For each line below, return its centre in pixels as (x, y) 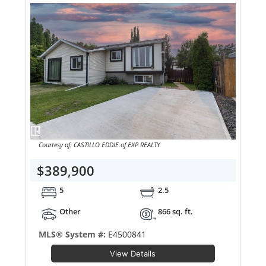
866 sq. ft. (175, 211)
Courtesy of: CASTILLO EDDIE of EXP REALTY (144, 144)
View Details (133, 253)
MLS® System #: (74, 234)
